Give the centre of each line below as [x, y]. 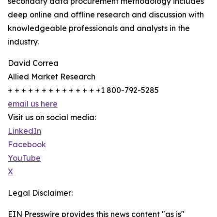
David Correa [33, 63]
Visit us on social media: [52, 117]
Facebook [27, 144]
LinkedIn [24, 131]
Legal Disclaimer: [40, 193]
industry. [23, 42]
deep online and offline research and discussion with [106, 15]
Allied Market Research [52, 77]
